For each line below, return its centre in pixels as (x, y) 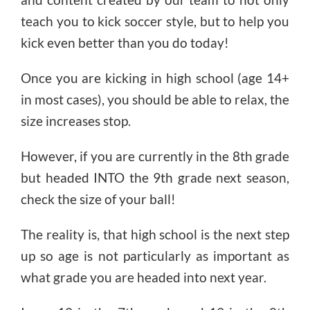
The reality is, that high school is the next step (155, 234)
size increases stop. (75, 120)
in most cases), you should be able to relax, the (155, 99)
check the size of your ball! (98, 199)
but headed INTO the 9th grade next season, (155, 177)
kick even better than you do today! (125, 42)
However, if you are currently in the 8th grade (155, 156)
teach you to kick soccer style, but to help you (155, 21)
